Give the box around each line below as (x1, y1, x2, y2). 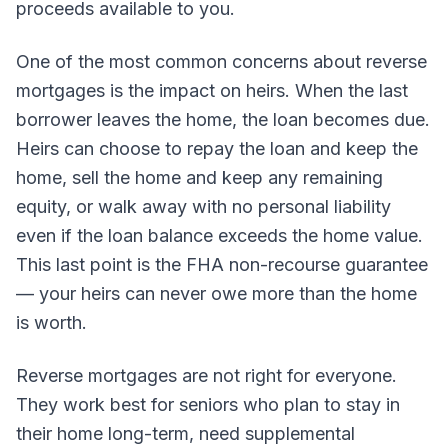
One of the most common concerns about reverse (16, 51, 427, 72)
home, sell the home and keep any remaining (16, 167, 383, 188)
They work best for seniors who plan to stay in (16, 394, 400, 415)
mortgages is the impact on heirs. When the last (16, 80, 408, 101)
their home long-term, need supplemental (16, 423, 355, 444)
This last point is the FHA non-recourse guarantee (16, 254, 428, 275)
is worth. (16, 312, 87, 333)
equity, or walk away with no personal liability (16, 196, 391, 217)
